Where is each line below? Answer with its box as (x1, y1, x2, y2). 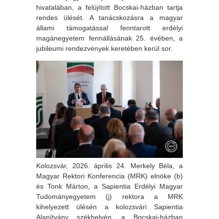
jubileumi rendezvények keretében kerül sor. (36, 44, 173, 52)
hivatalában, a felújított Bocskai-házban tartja (36, 3, 183, 11)
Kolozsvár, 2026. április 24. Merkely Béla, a (36, 162, 183, 170)
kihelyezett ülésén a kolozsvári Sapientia (36, 203, 183, 211)
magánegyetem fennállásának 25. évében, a (36, 34, 183, 42)
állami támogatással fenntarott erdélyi (36, 23, 183, 32)
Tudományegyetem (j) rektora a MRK (36, 193, 183, 200)
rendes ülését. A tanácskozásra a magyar (36, 13, 183, 22)
